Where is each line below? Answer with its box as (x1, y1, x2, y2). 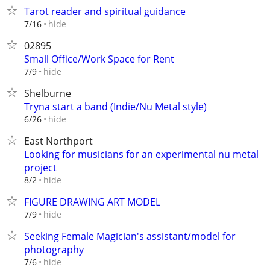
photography (24, 243, 84, 256)
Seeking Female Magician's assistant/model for (24, 230, 236, 243)
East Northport (24, 134, 93, 148)
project (24, 161, 57, 174)
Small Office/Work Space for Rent (24, 52, 174, 66)
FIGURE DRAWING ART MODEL (24, 195, 160, 209)
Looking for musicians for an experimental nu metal (24, 148, 259, 161)
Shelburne (24, 87, 71, 100)
